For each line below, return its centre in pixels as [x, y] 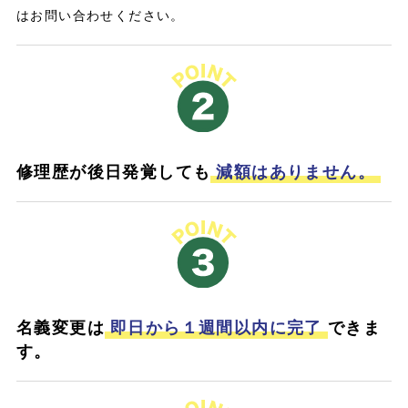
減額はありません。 [296, 171]
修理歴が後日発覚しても [113, 171]
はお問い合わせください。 [100, 15]
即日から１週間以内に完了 [216, 327]
